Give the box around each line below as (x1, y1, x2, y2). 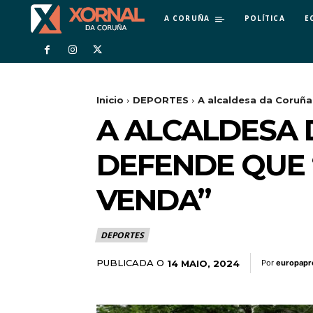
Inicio (96, 94, 124, 106)
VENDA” (96, 182, 210, 219)
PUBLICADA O (96, 257, 164, 269)
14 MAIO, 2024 (167, 257, 240, 269)
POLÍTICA (244, 13, 285, 23)
